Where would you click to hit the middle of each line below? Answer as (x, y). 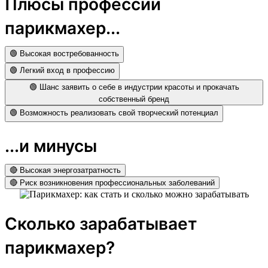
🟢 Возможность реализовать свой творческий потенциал (114, 112)
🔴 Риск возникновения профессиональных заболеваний (112, 182)
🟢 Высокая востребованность (64, 53)
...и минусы (51, 146)
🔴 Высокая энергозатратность (65, 170)
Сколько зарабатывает (101, 223)
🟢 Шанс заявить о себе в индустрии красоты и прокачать (134, 87)
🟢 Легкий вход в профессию (62, 70)
